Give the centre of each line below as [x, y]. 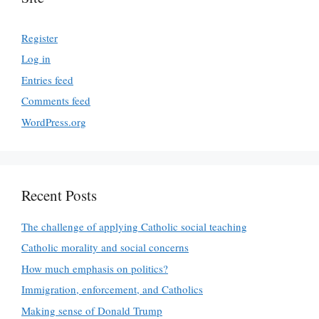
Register [40, 37]
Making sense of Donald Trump [92, 310]
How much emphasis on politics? [95, 268]
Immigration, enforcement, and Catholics [112, 289]
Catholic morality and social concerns [105, 247]
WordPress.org [54, 121]
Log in [36, 58]
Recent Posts [59, 195]
